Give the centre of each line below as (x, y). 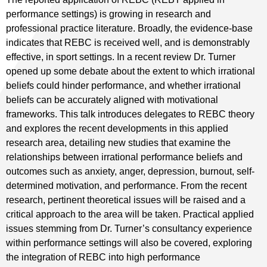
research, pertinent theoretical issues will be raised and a (126, 200)
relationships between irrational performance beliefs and (124, 157)
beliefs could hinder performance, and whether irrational (123, 85)
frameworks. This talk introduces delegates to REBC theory (130, 114)
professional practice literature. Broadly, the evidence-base (129, 28)
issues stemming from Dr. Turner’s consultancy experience (129, 228)
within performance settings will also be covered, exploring (129, 243)
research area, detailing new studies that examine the (118, 142)
